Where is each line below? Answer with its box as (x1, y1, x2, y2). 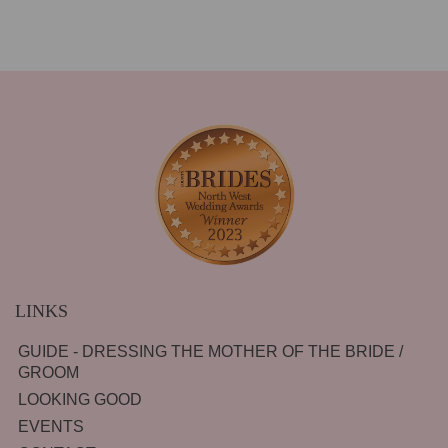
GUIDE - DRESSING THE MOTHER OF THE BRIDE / (18, 342, 403, 360)
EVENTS (18, 417, 84, 435)
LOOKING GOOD (18, 390, 142, 408)
